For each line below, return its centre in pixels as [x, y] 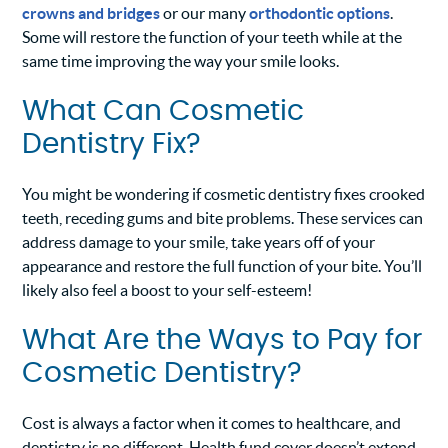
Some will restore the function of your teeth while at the [212, 37]
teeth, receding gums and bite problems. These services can [223, 218]
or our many [205, 13]
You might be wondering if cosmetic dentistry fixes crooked [224, 194]
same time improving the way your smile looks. [181, 61]
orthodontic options [320, 13]
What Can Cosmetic [163, 112]
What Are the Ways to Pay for [222, 341]
